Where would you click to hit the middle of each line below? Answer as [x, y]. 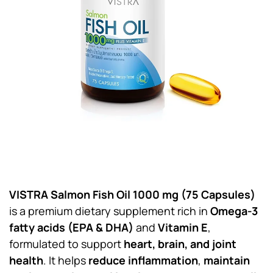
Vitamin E [183, 227]
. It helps [66, 260]
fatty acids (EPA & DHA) [71, 227]
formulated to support [66, 244]
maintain [227, 260]
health [26, 260]
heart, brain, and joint [180, 244]
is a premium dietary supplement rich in [110, 211]
